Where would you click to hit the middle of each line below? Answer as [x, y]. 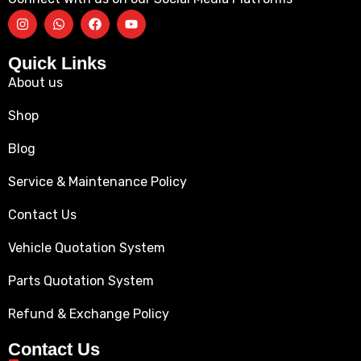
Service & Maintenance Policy [98, 181]
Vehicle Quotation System [87, 247]
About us [35, 82]
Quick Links [57, 63]
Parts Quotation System [81, 280]
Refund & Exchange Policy [89, 313]
